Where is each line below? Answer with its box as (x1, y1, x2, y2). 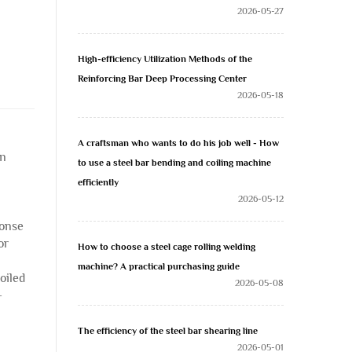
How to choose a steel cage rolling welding (78, 241, 255, 252)
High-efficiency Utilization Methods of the (78, 53, 252, 64)
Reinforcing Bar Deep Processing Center (78, 73, 247, 84)
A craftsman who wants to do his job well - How (78, 137, 279, 148)
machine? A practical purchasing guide (78, 261, 240, 272)
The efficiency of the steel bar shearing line (78, 325, 258, 336)
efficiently (78, 177, 119, 188)
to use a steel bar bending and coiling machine (78, 157, 271, 168)
